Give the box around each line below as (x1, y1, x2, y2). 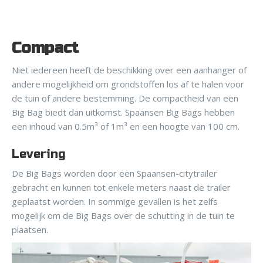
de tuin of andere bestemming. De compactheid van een (12, 92, 238, 104)
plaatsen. (12, 224, 48, 236)
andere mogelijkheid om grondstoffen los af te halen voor (12, 78, 244, 90)
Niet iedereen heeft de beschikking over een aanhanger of (12, 64, 247, 76)
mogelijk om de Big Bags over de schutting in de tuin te (12, 210, 235, 222)
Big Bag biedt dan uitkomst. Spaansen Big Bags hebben (12, 106, 235, 119)
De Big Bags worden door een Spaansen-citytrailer (12, 167, 217, 180)
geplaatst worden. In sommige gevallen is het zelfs (12, 195, 218, 208)
